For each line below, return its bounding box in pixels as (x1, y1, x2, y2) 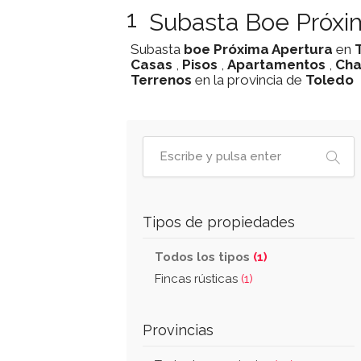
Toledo (305, 72, 354, 88)
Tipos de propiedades (143, 214, 295, 230)
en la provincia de (192, 72, 305, 88)
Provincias (143, 322, 214, 338)
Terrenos (131, 72, 192, 88)
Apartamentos (227, 56, 326, 73)
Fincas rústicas (155, 272, 241, 286)
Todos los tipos (155, 250, 253, 264)
